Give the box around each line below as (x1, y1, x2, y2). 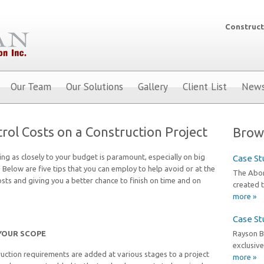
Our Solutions (66, 80, 123, 93)
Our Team (11, 80, 51, 93)
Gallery (138, 80, 168, 93)
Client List (183, 80, 227, 93)
